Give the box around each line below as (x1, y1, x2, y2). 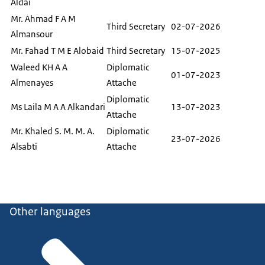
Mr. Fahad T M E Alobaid (11, 45, 104, 57)
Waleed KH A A (11, 62, 67, 73)
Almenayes (11, 77, 53, 89)
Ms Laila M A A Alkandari (11, 101, 105, 113)
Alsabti (11, 141, 37, 153)
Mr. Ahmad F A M (11, 13, 76, 25)
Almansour (11, 28, 53, 40)
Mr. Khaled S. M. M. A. (11, 125, 95, 137)
